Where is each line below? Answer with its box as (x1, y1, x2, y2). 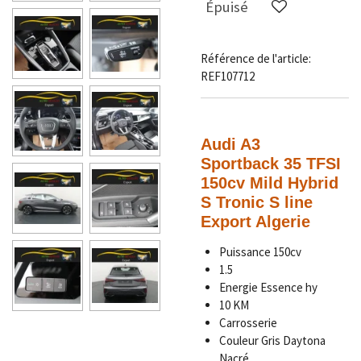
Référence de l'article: (201, 51, 311, 67)
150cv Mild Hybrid (201, 174, 338, 193)
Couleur (218, 333, 261, 349)
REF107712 (201, 68, 255, 85)
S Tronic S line (201, 193, 313, 212)
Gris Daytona (260, 333, 326, 349)
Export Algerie (201, 213, 310, 231)
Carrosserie (218, 315, 280, 331)
